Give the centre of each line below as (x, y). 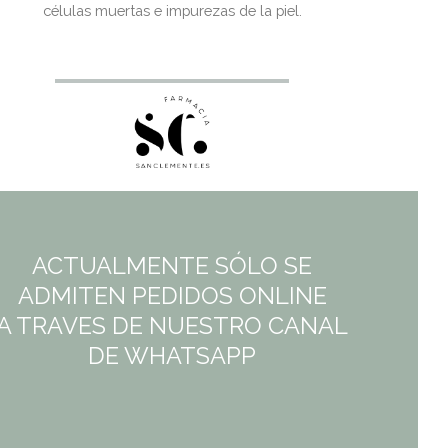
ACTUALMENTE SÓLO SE (172, 266)
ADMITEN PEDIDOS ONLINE (172, 296)
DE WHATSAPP (172, 356)
